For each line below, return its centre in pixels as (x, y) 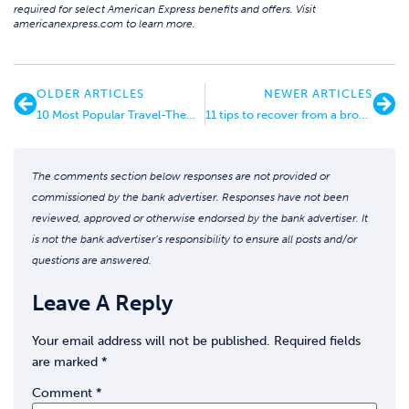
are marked (67, 362)
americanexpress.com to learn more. (105, 24)
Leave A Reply (103, 303)
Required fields (317, 341)
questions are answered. (92, 261)
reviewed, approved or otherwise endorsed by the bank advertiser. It (200, 219)
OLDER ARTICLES (90, 94)
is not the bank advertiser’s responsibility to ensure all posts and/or (194, 240)
